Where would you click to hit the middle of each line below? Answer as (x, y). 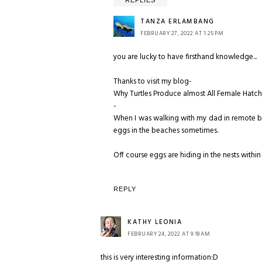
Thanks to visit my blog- (153, 82)
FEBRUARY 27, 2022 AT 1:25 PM (182, 33)
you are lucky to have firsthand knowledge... (185, 57)
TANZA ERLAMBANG (177, 22)
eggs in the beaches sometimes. (166, 131)
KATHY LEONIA (155, 222)
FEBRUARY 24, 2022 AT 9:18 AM (169, 234)
